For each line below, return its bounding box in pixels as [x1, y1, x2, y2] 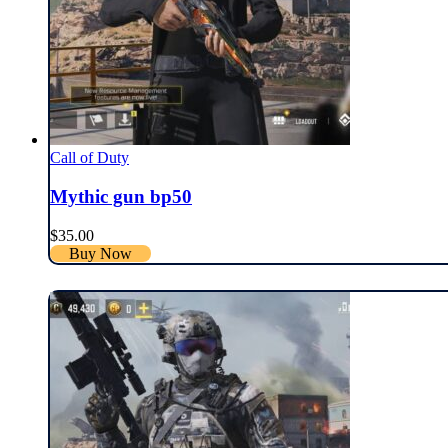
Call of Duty [50, 149, 129, 167]
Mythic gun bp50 [50, 185, 192, 207]
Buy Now [69, 244, 133, 262]
